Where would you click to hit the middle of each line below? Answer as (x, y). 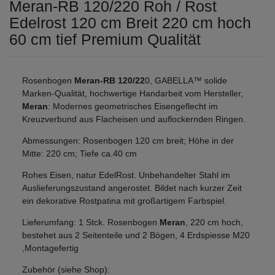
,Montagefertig (50, 248)
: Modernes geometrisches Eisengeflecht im (133, 106)
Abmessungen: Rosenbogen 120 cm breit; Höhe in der (128, 140)
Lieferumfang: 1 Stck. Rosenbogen (91, 222)
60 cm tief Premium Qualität (105, 39)
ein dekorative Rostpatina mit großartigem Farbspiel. (124, 200)
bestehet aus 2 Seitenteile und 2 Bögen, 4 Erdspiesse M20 (136, 235)
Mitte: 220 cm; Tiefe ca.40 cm (79, 153)
